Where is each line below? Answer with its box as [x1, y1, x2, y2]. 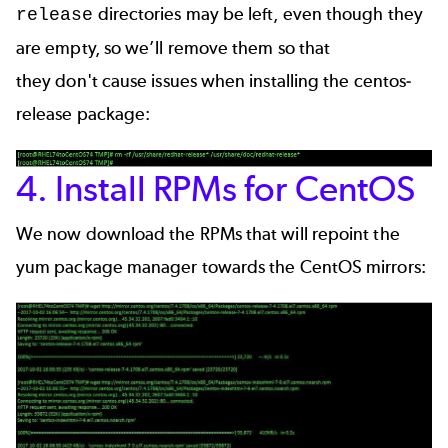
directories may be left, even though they [93, 3, 423, 26]
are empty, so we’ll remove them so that [16, 37, 331, 60]
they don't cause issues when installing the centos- [16, 70, 412, 93]
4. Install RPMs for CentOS [16, 167, 416, 210]
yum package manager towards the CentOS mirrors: [16, 256, 426, 278]
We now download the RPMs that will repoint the [16, 223, 400, 245]
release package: [16, 103, 151, 126]
